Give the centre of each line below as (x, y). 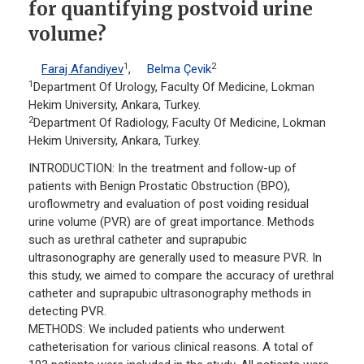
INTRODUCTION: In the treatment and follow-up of (162, 169)
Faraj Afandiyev (82, 69)
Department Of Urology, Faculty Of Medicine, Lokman (174, 87)
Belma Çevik (179, 69)
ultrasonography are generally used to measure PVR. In (175, 258)
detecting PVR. (67, 312)
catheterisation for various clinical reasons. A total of (171, 347)
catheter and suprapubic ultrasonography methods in (170, 294)
